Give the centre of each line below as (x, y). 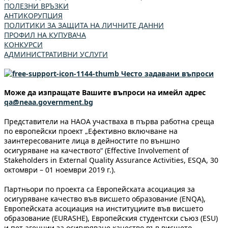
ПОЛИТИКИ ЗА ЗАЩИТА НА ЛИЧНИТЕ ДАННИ (84, 25)
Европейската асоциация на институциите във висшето (104, 208)
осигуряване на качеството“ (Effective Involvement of (96, 150)
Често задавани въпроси (166, 73)
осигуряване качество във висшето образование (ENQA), (105, 198)
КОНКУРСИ (23, 45)
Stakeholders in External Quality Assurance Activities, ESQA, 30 (111, 160)
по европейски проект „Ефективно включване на (91, 131)
